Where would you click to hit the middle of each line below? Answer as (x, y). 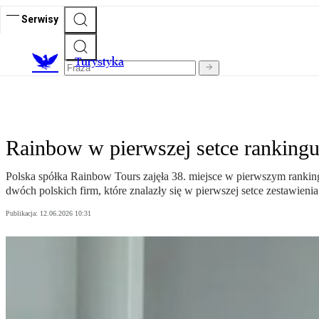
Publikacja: (23, 214)
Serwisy (40, 19)
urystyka (103, 62)
